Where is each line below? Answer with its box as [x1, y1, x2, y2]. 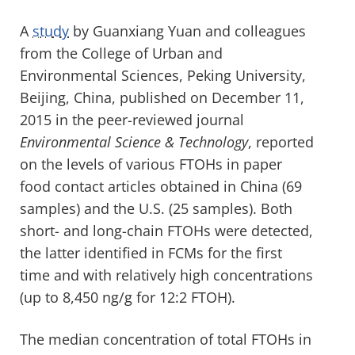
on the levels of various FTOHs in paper [20, 154, 282, 174]
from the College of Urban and [20, 43, 223, 63]
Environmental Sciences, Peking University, [20, 65, 306, 85]
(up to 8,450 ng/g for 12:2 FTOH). [20, 287, 235, 307]
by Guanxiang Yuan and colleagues [69, 21, 306, 40]
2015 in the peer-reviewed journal [20, 109, 244, 129]
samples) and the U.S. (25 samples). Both [20, 198, 292, 218]
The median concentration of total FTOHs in [20, 329, 311, 349]
